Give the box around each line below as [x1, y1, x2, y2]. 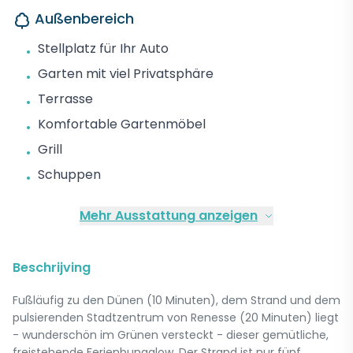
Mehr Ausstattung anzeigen [80, 206, 258, 225]
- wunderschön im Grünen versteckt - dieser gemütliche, [13, 327, 329, 343]
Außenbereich [35, 9, 134, 28]
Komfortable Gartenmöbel [38, 115, 206, 133]
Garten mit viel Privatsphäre [38, 65, 214, 83]
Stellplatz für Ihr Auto [38, 39, 169, 58]
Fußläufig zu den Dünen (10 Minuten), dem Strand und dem [13, 292, 340, 308]
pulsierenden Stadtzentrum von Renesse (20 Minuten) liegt [13, 310, 339, 325]
